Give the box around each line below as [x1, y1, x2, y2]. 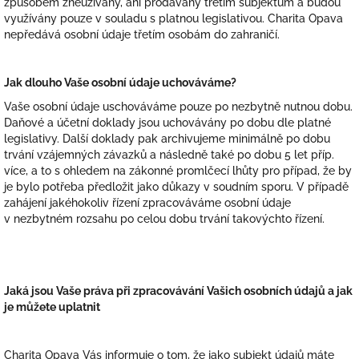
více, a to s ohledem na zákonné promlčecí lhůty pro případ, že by [4, 164, 352, 177]
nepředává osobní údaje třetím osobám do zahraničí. [4, 28, 283, 41]
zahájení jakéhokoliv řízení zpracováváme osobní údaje [4, 196, 291, 209]
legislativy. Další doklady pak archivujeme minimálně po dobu [4, 132, 330, 145]
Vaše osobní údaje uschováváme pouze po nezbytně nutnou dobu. [4, 100, 353, 113]
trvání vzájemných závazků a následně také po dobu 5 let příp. [4, 148, 334, 161]
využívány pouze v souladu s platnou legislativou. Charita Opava [4, 12, 343, 25]
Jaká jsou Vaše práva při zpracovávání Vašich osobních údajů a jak [4, 284, 353, 297]
